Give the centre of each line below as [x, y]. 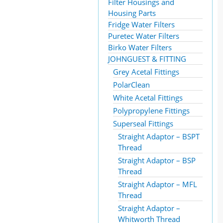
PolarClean [131, 85]
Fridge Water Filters [141, 24]
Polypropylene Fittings [151, 111]
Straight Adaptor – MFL [158, 184]
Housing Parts [132, 13]
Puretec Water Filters [144, 36]
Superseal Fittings [143, 123]
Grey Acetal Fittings [146, 72]
